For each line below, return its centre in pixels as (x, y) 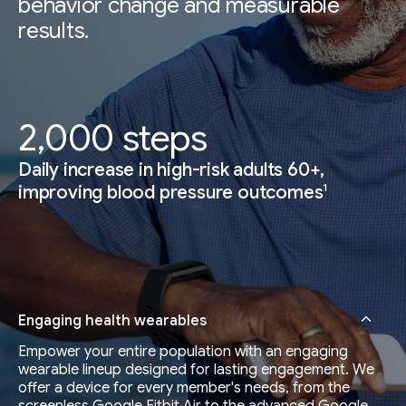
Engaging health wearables (112, 321)
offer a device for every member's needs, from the (184, 388)
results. (54, 31)
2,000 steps (113, 138)
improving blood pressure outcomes (171, 192)
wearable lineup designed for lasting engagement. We (196, 370)
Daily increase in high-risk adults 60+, (172, 170)
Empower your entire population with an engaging (183, 352)
